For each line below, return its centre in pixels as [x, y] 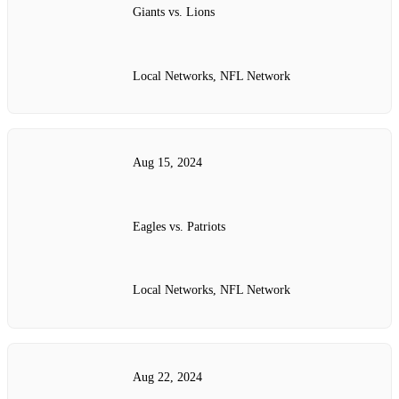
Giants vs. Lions [174, 12]
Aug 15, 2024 [167, 163]
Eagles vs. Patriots [179, 226]
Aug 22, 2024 [167, 377]
